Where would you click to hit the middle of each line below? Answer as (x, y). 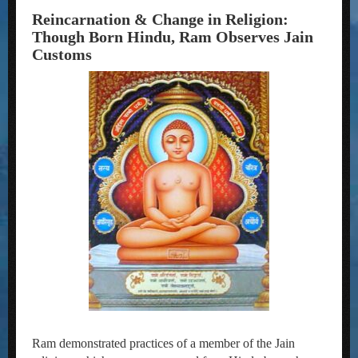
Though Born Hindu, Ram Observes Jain (173, 37)
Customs (62, 54)
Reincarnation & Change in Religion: (160, 19)
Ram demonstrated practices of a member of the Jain (163, 343)
